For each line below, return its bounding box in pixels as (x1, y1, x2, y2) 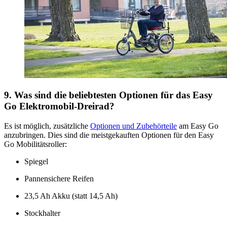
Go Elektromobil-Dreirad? (4, 100, 115, 111)
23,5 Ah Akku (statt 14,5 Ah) (24, 191, 118, 200)
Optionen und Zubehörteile (90, 121, 177, 130)
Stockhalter (24, 208, 60, 217)
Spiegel (24, 157, 48, 166)
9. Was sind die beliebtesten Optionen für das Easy (4, 89, 213, 100)
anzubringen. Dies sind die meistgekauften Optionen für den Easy (4, 130, 214, 139)
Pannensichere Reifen (24, 174, 94, 183)
